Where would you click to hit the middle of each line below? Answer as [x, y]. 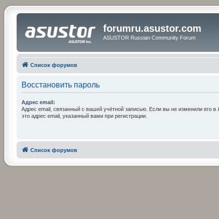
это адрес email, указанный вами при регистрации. [84, 116]
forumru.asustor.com [152, 28]
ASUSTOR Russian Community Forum [149, 38]
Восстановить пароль [60, 85]
